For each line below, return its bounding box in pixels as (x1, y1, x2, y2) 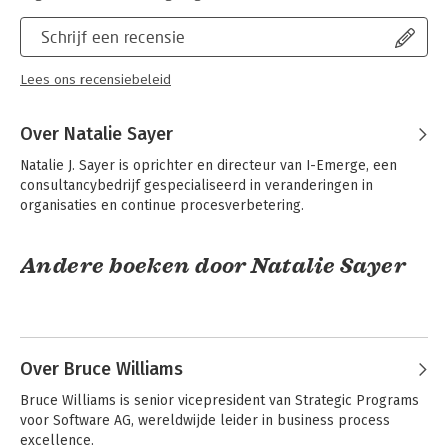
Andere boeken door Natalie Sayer (20, 251, 407, 279)
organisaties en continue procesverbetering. (20, 196, 304, 214)
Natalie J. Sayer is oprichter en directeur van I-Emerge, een (20, 156, 397, 174)
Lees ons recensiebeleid (20, 71, 171, 88)
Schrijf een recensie (41, 26, 186, 46)
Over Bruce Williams (20, 357, 183, 380)
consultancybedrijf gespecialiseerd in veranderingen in (20, 176, 373, 194)
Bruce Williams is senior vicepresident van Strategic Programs (20, 391, 419, 409)
